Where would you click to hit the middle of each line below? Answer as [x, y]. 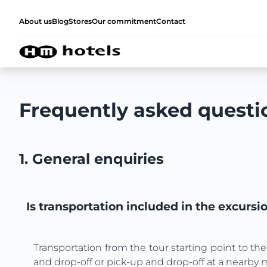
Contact [171, 21]
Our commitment [124, 21]
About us [35, 21]
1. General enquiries [91, 159]
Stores [80, 21]
